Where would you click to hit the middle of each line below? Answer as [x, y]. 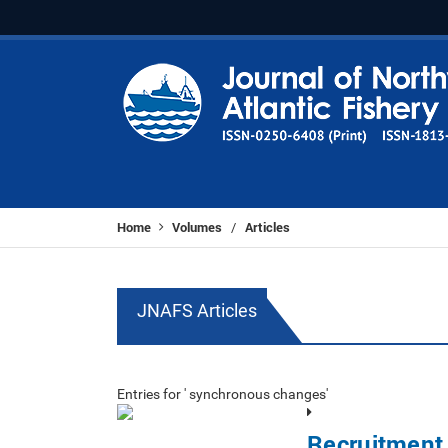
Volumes [197, 227]
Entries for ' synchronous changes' [222, 394]
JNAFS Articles [197, 310]
